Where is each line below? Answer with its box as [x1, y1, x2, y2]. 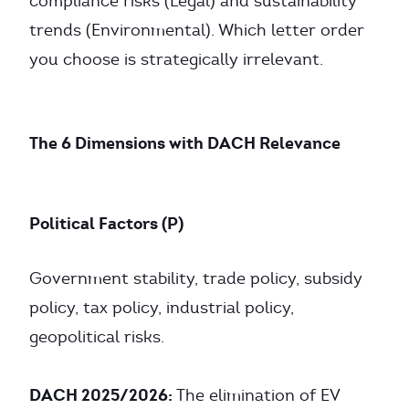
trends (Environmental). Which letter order [29, 20, 364, 40]
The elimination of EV [173, 385, 340, 405]
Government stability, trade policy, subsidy [29, 268, 362, 288]
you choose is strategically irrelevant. [29, 49, 323, 69]
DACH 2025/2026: [29, 384, 173, 405]
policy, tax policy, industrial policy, [29, 298, 294, 318]
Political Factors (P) [29, 213, 184, 234]
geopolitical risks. [29, 327, 164, 347]
